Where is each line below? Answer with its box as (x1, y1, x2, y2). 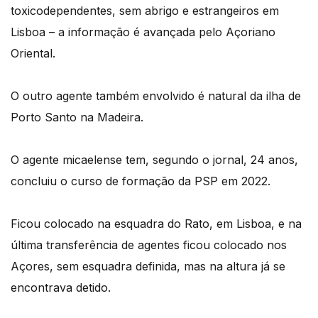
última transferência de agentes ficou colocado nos (11, 237, 287, 252)
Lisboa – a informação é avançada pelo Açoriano (11, 24, 275, 39)
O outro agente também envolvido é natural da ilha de (11, 88, 301, 103)
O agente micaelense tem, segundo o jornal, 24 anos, (11, 152, 298, 167)
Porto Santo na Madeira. (11, 109, 143, 124)
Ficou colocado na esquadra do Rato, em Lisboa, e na (11, 216, 302, 231)
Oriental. (11, 45, 55, 60)
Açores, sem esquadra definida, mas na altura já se (11, 258, 285, 273)
